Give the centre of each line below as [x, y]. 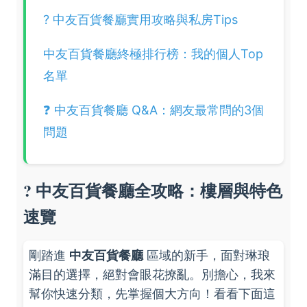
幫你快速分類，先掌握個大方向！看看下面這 [152, 294]
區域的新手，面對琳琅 [207, 255]
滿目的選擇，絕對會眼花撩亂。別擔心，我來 [152, 274]
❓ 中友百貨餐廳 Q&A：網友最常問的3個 [153, 110]
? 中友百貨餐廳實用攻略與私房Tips [140, 20]
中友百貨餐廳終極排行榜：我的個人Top [153, 54]
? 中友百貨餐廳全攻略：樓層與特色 [153, 190]
